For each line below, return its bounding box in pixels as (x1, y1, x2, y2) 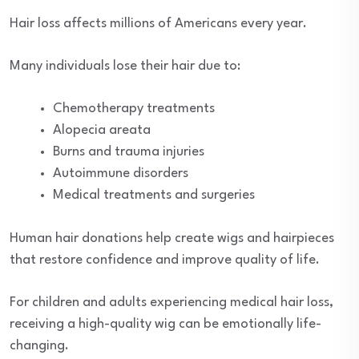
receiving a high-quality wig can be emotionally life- (10, 317, 321, 331)
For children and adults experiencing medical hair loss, (10, 296, 333, 309)
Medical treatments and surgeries (53, 188, 255, 202)
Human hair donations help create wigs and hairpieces (10, 232, 334, 245)
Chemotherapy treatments (53, 102, 215, 115)
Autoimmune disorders (53, 167, 188, 180)
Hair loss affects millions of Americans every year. (10, 17, 307, 30)
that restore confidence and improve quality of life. (10, 253, 320, 267)
